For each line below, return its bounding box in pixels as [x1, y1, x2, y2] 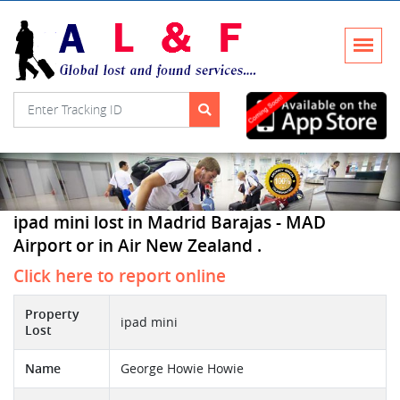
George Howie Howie [121, 361, 244, 378]
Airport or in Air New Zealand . [13, 234, 262, 258]
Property [25, 306, 79, 323]
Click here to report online [13, 264, 226, 288]
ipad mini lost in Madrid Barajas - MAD [13, 211, 326, 235]
